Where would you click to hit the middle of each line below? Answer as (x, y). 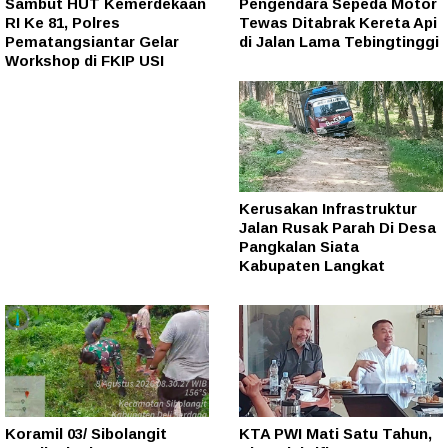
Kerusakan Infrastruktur (328, 209)
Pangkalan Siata (299, 247)
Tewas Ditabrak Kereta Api (338, 22)
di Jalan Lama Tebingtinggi (339, 41)
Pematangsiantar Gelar (92, 41)
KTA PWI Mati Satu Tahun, (335, 433)
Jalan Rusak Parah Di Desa (337, 228)
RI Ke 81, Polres (62, 22)
